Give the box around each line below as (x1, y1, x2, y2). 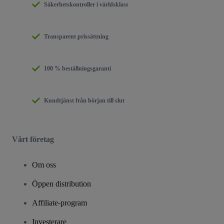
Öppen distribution (32, 179, 91, 188)
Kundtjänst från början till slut (44, 96, 124, 104)
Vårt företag (12, 134, 54, 143)
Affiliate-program (32, 198, 87, 207)
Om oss (32, 160, 56, 169)
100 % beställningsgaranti (44, 64, 111, 72)
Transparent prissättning (44, 32, 108, 40)
